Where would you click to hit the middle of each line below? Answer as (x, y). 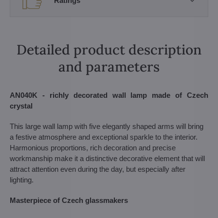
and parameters (109, 67)
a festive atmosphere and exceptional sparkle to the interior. (104, 137)
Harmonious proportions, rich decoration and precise (93, 148)
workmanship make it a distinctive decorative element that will (107, 158)
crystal (21, 106)
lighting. (22, 180)
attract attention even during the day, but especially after (98, 169)
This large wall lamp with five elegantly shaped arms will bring (107, 126)
